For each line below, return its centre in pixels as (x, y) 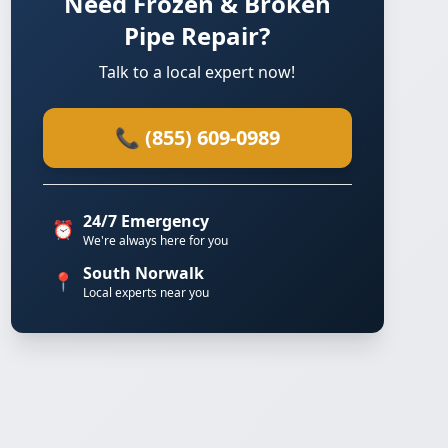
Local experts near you (145, 292)
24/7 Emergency (145, 221)
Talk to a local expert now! (197, 72)
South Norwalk (143, 273)
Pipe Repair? (197, 35)
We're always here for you (155, 240)
